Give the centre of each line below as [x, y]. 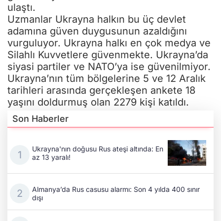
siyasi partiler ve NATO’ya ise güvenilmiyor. [109, 66]
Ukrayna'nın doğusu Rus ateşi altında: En [98, 148]
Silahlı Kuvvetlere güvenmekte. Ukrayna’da [108, 55]
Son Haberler [40, 118]
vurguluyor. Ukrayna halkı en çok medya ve [109, 43]
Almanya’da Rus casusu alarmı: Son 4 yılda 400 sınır [116, 189]
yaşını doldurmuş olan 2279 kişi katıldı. [98, 102]
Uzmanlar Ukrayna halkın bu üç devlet [97, 19]
